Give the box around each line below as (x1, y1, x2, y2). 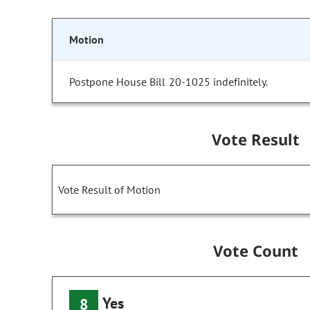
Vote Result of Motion (58, 183, 161, 197)
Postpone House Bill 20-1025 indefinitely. (69, 75, 268, 89)
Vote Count (212, 240, 299, 262)
